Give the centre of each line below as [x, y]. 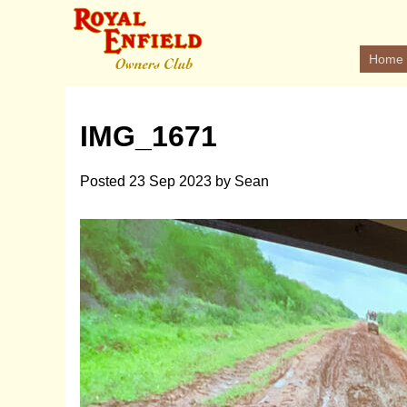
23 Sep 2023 [170, 181]
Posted [104, 181]
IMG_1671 [149, 137]
